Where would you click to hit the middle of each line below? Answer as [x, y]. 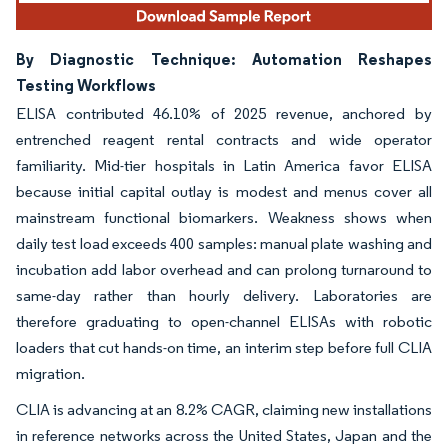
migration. [50, 374]
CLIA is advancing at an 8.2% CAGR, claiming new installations [224, 410]
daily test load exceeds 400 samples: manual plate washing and [224, 244]
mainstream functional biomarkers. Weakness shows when [224, 218]
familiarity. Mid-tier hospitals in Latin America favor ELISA [224, 166]
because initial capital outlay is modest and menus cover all [224, 192]
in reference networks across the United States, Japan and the [224, 436]
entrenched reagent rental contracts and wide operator [224, 140]
